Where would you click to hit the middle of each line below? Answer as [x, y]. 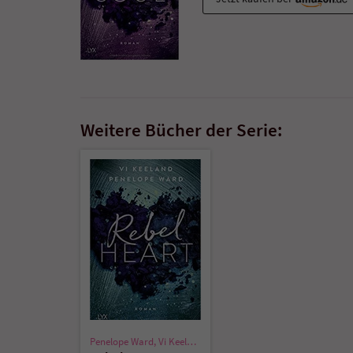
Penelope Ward [122, 341]
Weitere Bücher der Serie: [181, 129]
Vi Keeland [173, 341]
